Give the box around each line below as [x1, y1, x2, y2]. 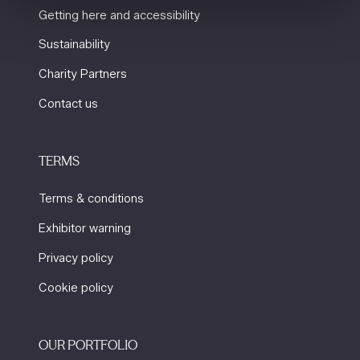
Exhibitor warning [39, 220, 131, 235]
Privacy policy [39, 250, 113, 265]
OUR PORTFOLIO [39, 336, 137, 353]
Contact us [39, 96, 98, 112]
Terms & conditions [39, 191, 144, 207]
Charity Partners [39, 67, 127, 82]
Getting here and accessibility [39, 7, 200, 22]
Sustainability [39, 37, 113, 52]
